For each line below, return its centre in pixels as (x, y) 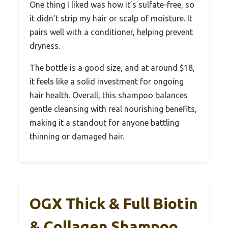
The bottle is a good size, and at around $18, (112, 67)
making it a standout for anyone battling (104, 122)
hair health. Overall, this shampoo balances (109, 95)
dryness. (45, 46)
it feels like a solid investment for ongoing (107, 81)
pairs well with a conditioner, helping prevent (111, 32)
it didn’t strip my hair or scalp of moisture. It (111, 18)
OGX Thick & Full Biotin (114, 203)
